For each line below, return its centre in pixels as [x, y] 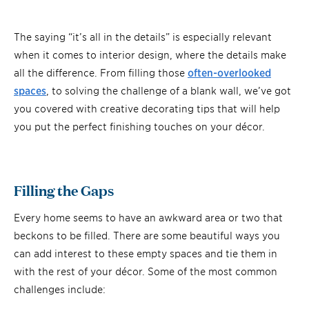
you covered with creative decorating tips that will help [147, 108]
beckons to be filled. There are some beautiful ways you [147, 235]
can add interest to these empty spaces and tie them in [146, 252]
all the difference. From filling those [101, 72]
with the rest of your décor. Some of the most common [146, 270]
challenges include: [60, 288]
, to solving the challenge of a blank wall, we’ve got [169, 90]
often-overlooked [229, 72]
